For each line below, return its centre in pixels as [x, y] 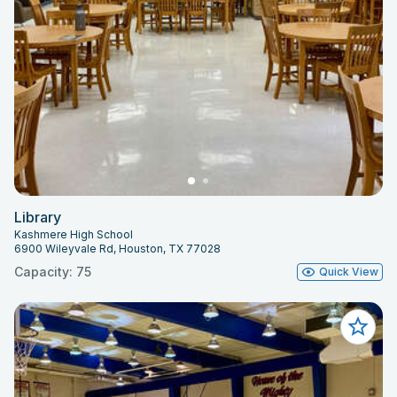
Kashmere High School [74, 235]
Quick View [349, 272]
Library [38, 218]
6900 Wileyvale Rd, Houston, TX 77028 [117, 249]
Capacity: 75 [53, 272]
